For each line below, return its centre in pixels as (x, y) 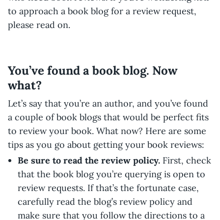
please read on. (40, 25)
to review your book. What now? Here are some (107, 131)
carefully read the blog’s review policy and (105, 202)
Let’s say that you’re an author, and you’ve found (108, 103)
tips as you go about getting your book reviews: (106, 145)
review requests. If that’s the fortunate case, (108, 188)
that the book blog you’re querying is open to (111, 174)
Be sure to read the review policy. (89, 160)
